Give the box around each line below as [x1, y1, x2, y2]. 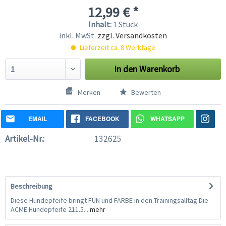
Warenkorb [139, 64, 180, 75]
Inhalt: [88, 19, 113, 29]
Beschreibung [11, 182, 52, 191]
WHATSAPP [150, 114, 185, 123]
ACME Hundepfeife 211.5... [11, 205, 88, 214]
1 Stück [113, 19, 138, 29]
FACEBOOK [85, 114, 120, 123]
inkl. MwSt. [59, 30, 97, 40]
